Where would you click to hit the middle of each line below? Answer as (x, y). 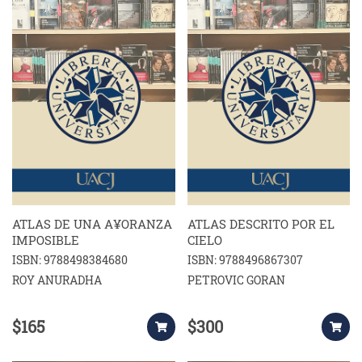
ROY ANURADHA (57, 280)
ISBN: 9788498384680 (70, 259)
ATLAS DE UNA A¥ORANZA (92, 223)
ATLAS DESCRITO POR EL (261, 223)
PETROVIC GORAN (236, 280)
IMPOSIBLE (46, 240)
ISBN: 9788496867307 (245, 259)
